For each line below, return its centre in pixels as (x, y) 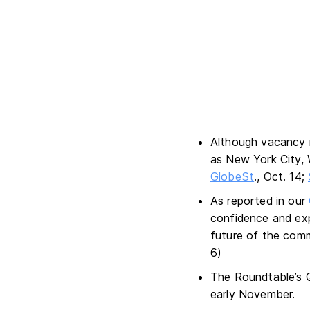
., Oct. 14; (281, 176)
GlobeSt (232, 176)
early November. (253, 294)
